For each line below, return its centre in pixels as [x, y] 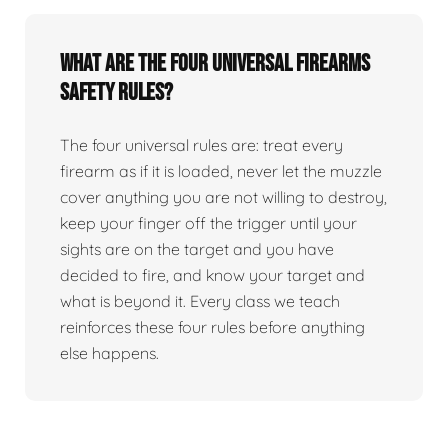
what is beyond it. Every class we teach [200, 300]
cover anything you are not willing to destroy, [223, 196]
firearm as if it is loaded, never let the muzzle [221, 170]
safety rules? [116, 92]
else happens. [109, 352]
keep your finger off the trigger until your [208, 222]
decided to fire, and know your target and [212, 274]
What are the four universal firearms [215, 63]
